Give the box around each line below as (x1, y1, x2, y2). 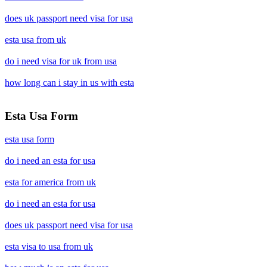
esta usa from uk (5, 34, 66, 45)
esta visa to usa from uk (5, 241, 93, 252)
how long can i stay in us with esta (5, 77, 134, 88)
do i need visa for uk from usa (5, 55, 117, 66)
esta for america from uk (5, 177, 96, 187)
